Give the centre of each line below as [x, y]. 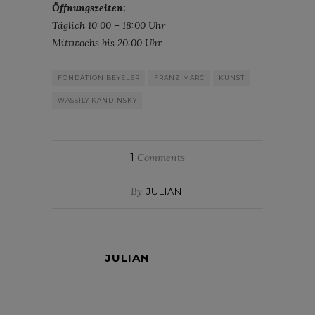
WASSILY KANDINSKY [97, 100]
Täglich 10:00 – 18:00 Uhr [109, 25]
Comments [160, 157]
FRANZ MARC [179, 77]
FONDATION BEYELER [99, 77]
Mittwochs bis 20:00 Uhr [107, 43]
